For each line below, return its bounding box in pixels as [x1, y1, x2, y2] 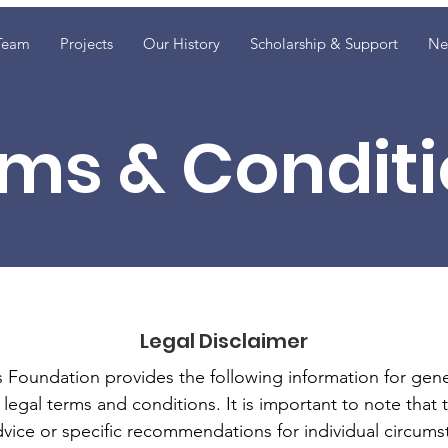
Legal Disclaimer [140, 327, 308, 355]
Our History [142, 34, 220, 53]
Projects [59, 34, 113, 53]
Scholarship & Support [249, 34, 398, 53]
